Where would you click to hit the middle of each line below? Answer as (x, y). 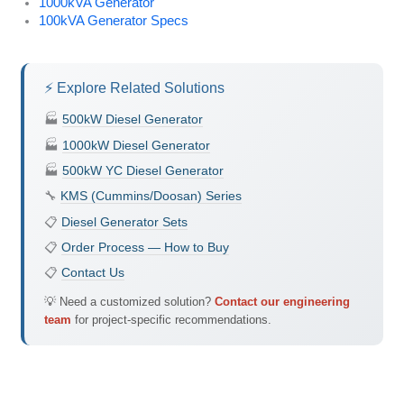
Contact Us (92, 273)
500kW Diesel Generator (132, 119)
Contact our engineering (282, 302)
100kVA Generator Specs (113, 21)
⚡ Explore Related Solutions (134, 88)
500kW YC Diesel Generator (142, 170)
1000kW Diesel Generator (136, 145)
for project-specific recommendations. (171, 320)
